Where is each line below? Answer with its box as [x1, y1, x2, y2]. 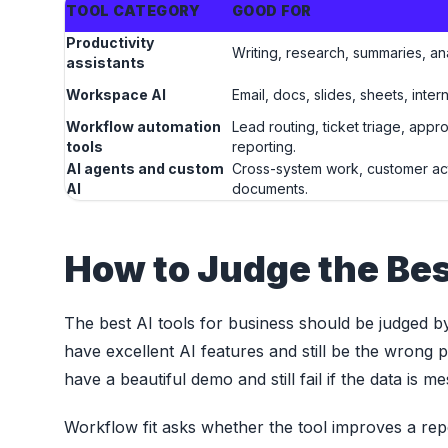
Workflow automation [66, 118, 221, 136]
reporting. [232, 138, 296, 156]
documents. [232, 180, 308, 198]
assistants [66, 54, 145, 72]
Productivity [66, 34, 154, 52]
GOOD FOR [232, 2, 312, 20]
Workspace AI [66, 86, 166, 104]
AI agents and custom [66, 160, 224, 178]
